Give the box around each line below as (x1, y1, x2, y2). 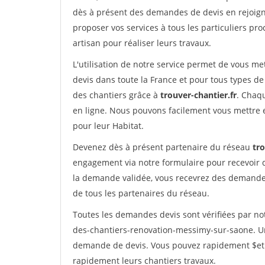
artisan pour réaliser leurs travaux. (73, 37, 211, 49)
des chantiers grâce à (73, 89, 160, 101)
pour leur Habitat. (73, 120, 144, 131)
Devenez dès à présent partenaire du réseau (73, 141, 253, 153)
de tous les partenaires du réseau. (73, 188, 209, 199)
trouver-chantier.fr (160, 89, 237, 101)
